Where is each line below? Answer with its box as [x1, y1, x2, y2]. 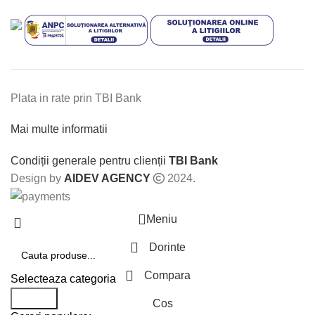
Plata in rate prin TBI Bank [11, 92, 141, 104]
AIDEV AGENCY [64, 172, 150, 184]
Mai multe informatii [11, 123, 108, 135]
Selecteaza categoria [11, 273, 116, 285]
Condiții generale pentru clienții [11, 155, 169, 167]
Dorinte [148, 241, 186, 254]
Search [16, 292, 52, 305]
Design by [11, 172, 64, 184]
